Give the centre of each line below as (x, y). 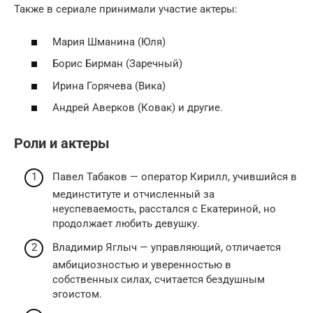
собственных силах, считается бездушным (159, 279)
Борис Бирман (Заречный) (117, 64)
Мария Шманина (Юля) (109, 42)
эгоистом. (77, 294)
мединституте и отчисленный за (133, 194)
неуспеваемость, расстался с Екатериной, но (164, 209)
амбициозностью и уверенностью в (142, 264)
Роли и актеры (62, 143)
